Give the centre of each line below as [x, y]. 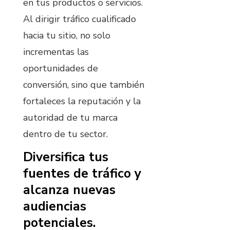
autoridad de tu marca [70, 118]
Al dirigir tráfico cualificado [80, 19]
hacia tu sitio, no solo [67, 36]
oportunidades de [61, 69]
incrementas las [56, 52]
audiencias [55, 206]
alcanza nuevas [69, 190]
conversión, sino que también [84, 85]
